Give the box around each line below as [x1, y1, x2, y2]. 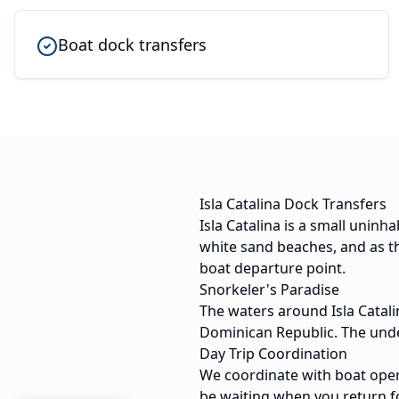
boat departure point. [199, 258, 346, 279]
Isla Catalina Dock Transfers [199, 194, 387, 215]
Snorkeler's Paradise [199, 280, 339, 300]
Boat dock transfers [58, 34, 207, 56]
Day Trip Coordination [199, 344, 347, 364]
